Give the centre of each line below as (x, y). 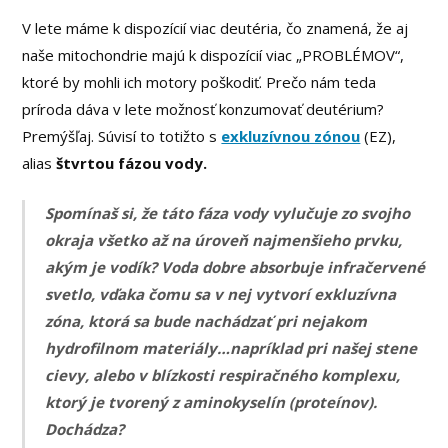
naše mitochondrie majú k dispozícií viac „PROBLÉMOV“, (213, 55)
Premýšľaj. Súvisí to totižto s (122, 136)
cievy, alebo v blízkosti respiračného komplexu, (223, 374)
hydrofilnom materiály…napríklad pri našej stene (231, 347)
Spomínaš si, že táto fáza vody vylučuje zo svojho (228, 212)
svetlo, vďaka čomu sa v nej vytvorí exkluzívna (221, 293)
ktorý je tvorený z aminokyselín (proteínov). (211, 401)
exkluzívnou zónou (291, 136)
